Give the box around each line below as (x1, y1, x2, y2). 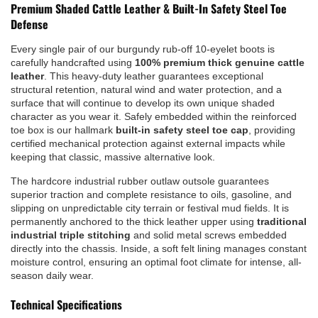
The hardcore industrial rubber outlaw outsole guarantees (11, 175, 269, 187)
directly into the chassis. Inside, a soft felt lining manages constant (11, 242, 307, 254)
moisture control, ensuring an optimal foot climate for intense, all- (11, 256, 302, 268)
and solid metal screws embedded (131, 229, 287, 241)
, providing (248, 124, 295, 136)
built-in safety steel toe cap (116, 124, 248, 136)
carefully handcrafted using (11, 56, 135, 68)
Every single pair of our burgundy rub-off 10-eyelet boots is (11, 43, 275, 55)
